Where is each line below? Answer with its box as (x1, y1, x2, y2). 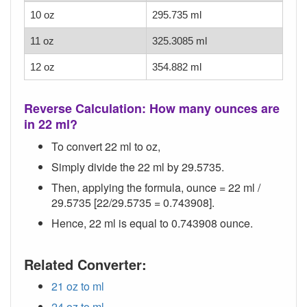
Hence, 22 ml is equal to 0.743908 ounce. (51, 215, 253, 232)
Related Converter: (24, 254, 147, 275)
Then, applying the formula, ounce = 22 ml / (51, 180, 260, 196)
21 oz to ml (51, 278, 104, 295)
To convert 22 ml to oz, (51, 138, 160, 155)
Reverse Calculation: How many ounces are (24, 99, 280, 118)
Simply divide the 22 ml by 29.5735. (51, 159, 224, 175)
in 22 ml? (24, 115, 77, 134)
